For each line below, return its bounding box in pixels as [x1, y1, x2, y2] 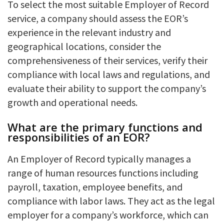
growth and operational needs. [7, 95, 137, 108]
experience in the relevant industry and [7, 25, 171, 38]
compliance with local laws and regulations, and [7, 67, 210, 80]
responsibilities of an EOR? [7, 129, 150, 144]
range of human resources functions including [7, 166, 198, 179]
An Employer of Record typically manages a [7, 152, 191, 165]
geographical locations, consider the [7, 39, 161, 52]
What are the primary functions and [7, 119, 202, 134]
